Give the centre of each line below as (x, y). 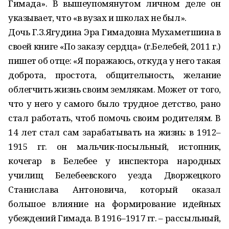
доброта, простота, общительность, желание (114, 75)
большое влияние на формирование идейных (114, 204)
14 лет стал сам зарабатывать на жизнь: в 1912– (114, 132)
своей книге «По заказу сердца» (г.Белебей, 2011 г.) (114, 46)
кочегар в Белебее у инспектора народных (114, 161)
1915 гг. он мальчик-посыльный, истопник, (114, 146)
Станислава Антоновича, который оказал (114, 189)
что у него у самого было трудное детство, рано (114, 104)
